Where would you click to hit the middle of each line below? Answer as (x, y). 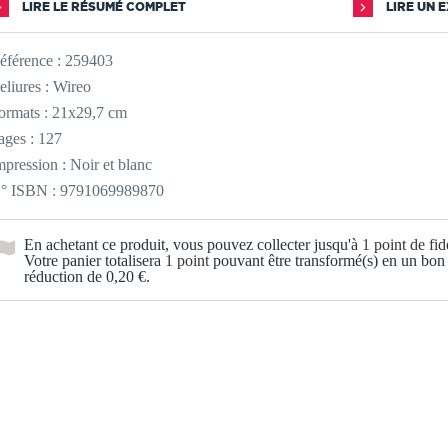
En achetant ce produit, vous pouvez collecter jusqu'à (193, 244)
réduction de (65, 276)
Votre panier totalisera (94, 260)
